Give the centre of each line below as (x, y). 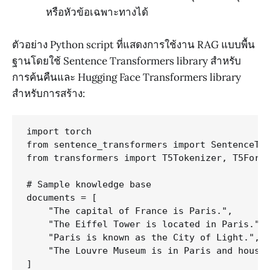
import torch (59, 132)
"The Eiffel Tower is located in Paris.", (146, 224)
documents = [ (62, 198)
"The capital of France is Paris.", (130, 211)
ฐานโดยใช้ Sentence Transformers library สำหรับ (127, 61)
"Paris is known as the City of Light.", (143, 238)
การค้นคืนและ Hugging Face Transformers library (127, 77)
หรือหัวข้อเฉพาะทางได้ (97, 12)
